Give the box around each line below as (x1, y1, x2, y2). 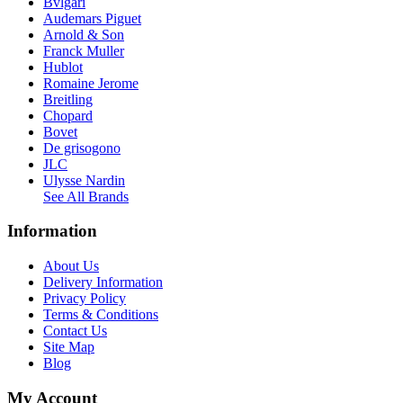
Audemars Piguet (43, 10, 141, 26)
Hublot (43, 58, 83, 75)
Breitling (43, 91, 93, 107)
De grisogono (43, 139, 121, 156)
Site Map (43, 339, 94, 355)
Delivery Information (43, 274, 163, 291)
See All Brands (43, 188, 129, 204)
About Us (43, 258, 99, 274)
